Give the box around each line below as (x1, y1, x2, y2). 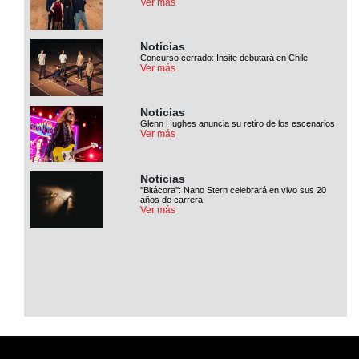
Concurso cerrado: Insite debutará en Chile (140, 53, 309, 63)
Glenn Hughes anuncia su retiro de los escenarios (140, 119, 336, 129)
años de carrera (140, 194, 204, 204)
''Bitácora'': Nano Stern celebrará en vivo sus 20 (140, 184, 327, 195)
